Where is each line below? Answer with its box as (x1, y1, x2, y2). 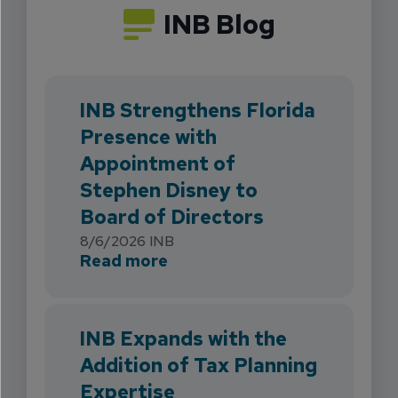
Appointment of (80, 151, 235, 177)
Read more (80, 251, 168, 271)
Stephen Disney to (80, 178, 258, 203)
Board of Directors (80, 204, 264, 230)
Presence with (80, 124, 217, 150)
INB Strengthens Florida (80, 98, 315, 123)
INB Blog (163, 6, 275, 42)
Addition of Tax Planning (80, 353, 317, 378)
